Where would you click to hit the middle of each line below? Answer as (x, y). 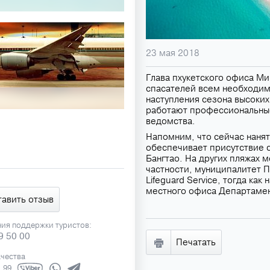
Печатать (196, 242)
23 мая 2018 (173, 53)
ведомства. (171, 121)
